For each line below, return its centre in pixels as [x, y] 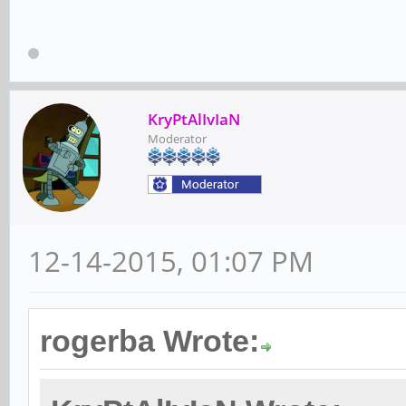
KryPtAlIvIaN [194, 119]
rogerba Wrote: [150, 341]
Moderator [177, 138]
